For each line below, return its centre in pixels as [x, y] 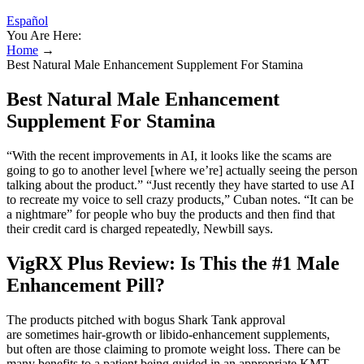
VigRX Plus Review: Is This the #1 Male [173, 263]
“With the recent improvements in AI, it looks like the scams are [169, 155]
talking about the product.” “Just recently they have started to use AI [180, 184]
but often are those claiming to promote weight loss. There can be [173, 349]
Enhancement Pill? [86, 285]
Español [27, 21]
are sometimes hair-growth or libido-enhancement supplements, [168, 334]
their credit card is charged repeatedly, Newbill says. [140, 228]
